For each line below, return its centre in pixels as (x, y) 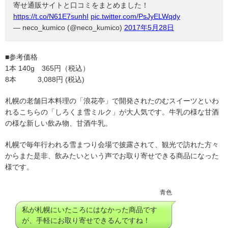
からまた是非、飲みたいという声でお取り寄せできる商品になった (112, 155)
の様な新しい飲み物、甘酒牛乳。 (59, 123)
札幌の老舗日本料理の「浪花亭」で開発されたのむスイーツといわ (112, 101)
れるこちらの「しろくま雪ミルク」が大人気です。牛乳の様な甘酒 (112, 112)
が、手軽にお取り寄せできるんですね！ (86, 220)
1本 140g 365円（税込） (47, 68)
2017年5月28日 (149, 27)
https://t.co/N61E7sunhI (51, 16)
